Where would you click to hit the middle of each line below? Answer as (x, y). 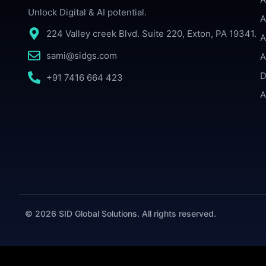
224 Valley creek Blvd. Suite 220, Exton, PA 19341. (152, 33)
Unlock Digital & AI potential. (87, 12)
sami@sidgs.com (82, 55)
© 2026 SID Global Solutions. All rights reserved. (121, 214)
